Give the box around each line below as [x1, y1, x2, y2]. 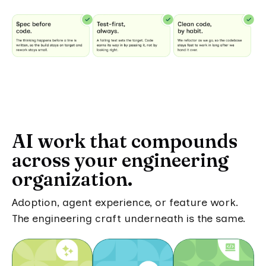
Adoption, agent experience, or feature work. [12, 196, 239, 210]
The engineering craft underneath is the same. [12, 212, 246, 226]
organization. [12, 167, 132, 191]
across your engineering [12, 148, 229, 172]
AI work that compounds [12, 129, 237, 153]
